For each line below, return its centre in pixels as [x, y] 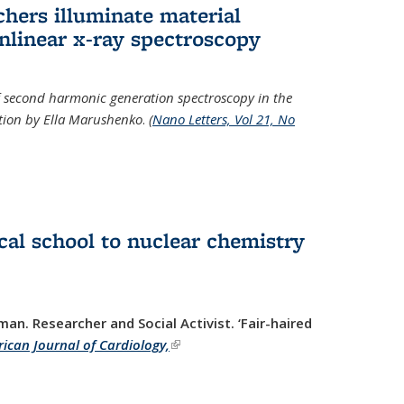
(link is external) [220, 345]
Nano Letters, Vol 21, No [223, 119]
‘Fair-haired [275, 323]
